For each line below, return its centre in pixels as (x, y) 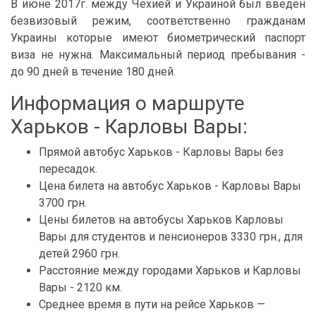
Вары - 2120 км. (80, 287)
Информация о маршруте (128, 103)
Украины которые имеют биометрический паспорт (158, 38)
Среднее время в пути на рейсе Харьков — (152, 304)
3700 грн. (63, 203)
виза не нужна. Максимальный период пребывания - (158, 55)
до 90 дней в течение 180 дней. (93, 72)
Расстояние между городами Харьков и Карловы (170, 271)
